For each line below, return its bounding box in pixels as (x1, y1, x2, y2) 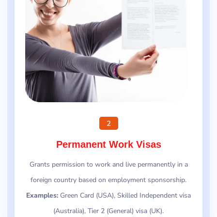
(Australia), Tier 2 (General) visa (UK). (53, 206, 164, 216)
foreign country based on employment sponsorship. (31, 175, 186, 185)
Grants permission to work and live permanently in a (29, 160, 188, 170)
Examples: (26, 191, 58, 201)
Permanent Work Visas (56, 139, 161, 150)
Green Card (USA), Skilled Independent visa (58, 191, 191, 201)
